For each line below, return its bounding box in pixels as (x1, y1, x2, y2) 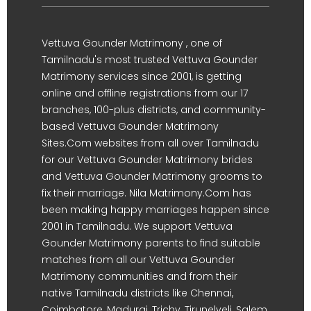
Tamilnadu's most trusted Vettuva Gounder (42, 52, 258, 67)
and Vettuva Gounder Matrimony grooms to (42, 169, 262, 183)
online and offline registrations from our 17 (42, 85, 248, 100)
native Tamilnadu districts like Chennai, (42, 285, 233, 300)
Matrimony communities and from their (42, 269, 237, 283)
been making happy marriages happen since (42, 202, 269, 217)
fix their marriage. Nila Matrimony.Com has (42, 185, 251, 200)
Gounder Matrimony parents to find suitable (42, 235, 260, 250)
